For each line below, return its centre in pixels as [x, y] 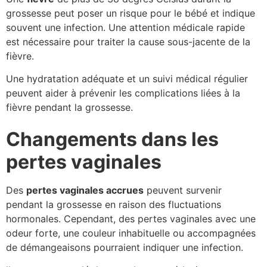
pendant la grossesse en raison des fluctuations [114, 204]
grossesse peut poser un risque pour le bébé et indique [131, 13]
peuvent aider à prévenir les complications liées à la [123, 93]
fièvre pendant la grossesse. [69, 108]
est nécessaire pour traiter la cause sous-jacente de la [128, 42]
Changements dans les [112, 139]
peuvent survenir [183, 190]
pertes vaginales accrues [85, 190]
